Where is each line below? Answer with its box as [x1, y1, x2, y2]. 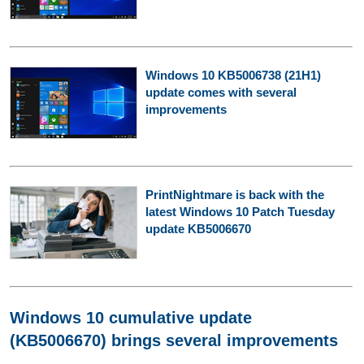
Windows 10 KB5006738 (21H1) [145, 67, 321, 82]
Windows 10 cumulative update [10, 308, 252, 327]
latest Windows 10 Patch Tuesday [145, 205, 335, 219]
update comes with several [145, 84, 297, 99]
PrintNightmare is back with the [145, 188, 324, 202]
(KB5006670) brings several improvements [10, 331, 338, 349]
